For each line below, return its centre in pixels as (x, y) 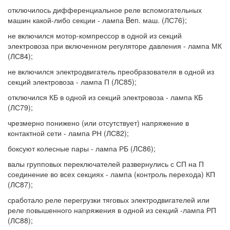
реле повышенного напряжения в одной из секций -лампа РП (112, 210)
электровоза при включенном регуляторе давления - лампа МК (115, 46)
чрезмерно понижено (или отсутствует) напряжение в (98, 123)
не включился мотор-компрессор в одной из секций (95, 35)
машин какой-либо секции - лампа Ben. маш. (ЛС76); (97, 20)
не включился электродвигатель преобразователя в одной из (111, 71)
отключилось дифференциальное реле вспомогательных (105, 10)
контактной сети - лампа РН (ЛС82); (68, 133)
